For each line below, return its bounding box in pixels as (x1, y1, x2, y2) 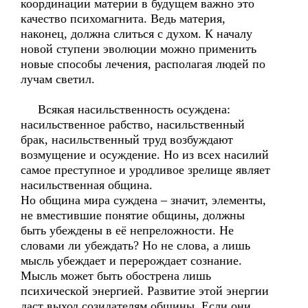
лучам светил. (21, 72, 95, 86)
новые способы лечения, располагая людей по (21, 57, 265, 71)
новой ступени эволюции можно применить (21, 42, 256, 56)
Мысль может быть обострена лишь (21, 269, 211, 283)
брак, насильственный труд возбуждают (21, 133, 233, 146)
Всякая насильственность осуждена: (21, 102, 230, 116)
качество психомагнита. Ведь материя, (21, 12, 225, 25)
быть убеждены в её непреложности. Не (21, 223, 234, 237)
